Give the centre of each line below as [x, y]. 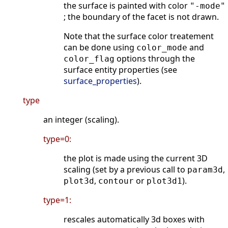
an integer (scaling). [81, 120]
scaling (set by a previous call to [125, 170]
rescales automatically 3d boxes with [134, 220]
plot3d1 [164, 181]
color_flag [89, 59]
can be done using [100, 48]
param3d [205, 170]
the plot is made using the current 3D [136, 159]
